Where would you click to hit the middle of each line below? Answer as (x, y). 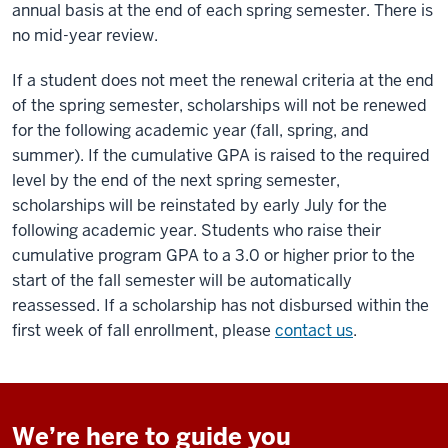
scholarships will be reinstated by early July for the (199, 205)
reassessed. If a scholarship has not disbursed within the (220, 305)
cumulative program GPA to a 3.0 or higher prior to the (213, 255)
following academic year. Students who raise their (196, 230)
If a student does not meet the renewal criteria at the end (223, 80)
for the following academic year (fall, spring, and (190, 130)
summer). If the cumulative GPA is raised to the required (221, 155)
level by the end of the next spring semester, (176, 180)
